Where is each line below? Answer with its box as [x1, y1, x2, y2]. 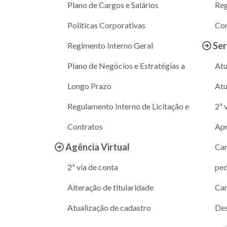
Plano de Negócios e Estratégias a [67, 60, 185, 70]
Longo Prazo [67, 81, 111, 91]
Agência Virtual [63, 141, 130, 153]
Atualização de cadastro [67, 202, 151, 212]
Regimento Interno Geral [67, 40, 153, 50]
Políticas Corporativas [67, 20, 145, 30]
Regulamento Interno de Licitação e [67, 101, 189, 111]
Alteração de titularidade [67, 182, 154, 192]
